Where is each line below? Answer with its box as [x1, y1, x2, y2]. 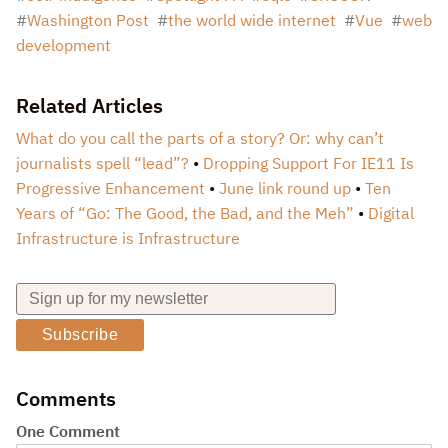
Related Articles [16, 92, 163, 120]
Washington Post [27, 10, 149, 31]
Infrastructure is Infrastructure [16, 228, 240, 249]
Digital [368, 203, 414, 224]
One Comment [16, 421, 120, 442]
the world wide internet [168, 10, 336, 31]
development [16, 35, 111, 56]
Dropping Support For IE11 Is [203, 153, 414, 174]
